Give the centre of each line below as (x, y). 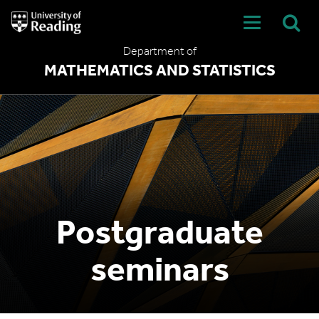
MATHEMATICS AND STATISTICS (159, 72)
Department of (159, 52)
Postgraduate (159, 235)
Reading (26, 41)
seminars (159, 272)
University (30, 16)
